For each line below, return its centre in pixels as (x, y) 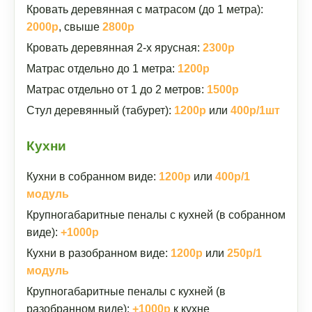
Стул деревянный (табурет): (100, 110)
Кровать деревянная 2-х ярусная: (115, 48)
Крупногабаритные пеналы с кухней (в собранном (156, 215)
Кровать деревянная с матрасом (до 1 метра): (145, 9)
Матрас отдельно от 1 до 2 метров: (117, 89)
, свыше (80, 27)
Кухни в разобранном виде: (99, 253)
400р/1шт (255, 110)
